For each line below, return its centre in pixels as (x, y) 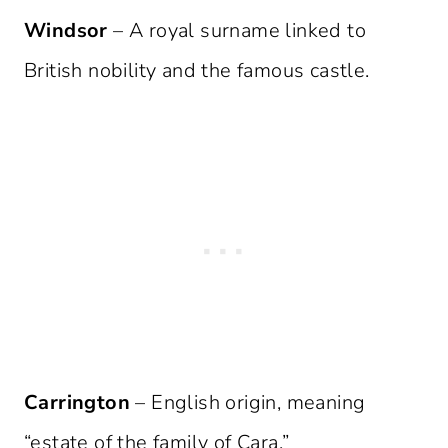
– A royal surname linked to (237, 31)
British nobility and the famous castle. (197, 71)
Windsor (66, 31)
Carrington (77, 403)
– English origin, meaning (248, 403)
